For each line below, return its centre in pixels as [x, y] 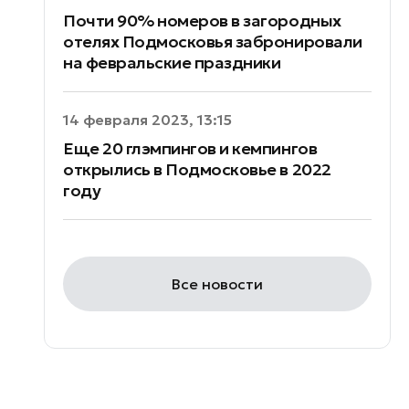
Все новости [217, 283]
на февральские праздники [172, 62]
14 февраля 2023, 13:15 [147, 119]
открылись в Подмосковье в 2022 [197, 169]
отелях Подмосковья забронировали [213, 41]
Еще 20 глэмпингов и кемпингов [190, 148]
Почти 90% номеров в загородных [202, 20]
